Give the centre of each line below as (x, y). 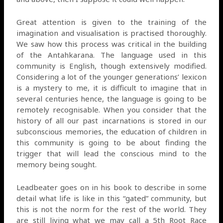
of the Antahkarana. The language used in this (111, 55)
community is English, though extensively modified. (111, 65)
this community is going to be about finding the (111, 142)
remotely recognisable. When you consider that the (111, 109)
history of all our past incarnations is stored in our (111, 120)
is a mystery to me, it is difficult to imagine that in (111, 87)
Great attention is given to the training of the (111, 22)
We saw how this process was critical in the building (111, 44)
